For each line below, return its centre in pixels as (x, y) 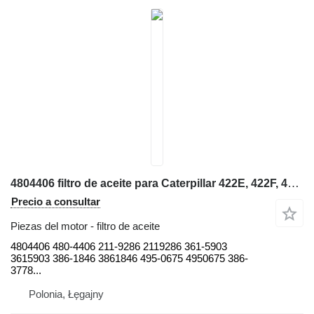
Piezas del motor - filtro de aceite (85, 226)
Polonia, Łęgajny (66, 294)
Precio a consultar (56, 201)
